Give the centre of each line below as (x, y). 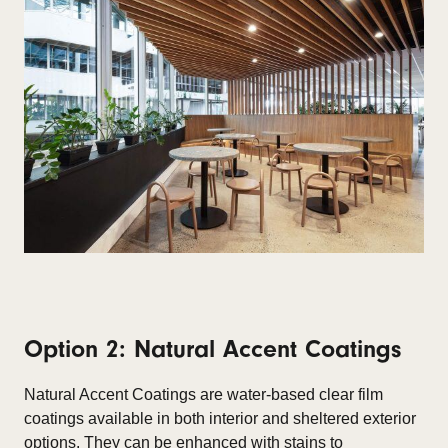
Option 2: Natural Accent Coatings (212, 348)
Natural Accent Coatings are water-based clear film (203, 394)
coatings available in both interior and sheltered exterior (220, 418)
